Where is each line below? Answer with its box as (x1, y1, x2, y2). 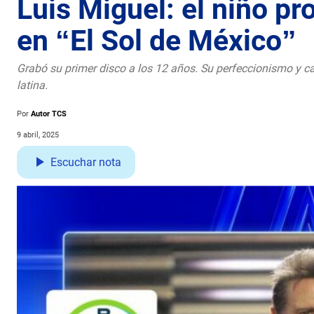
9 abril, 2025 (17, 130, 59, 139)
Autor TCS (31, 109, 67, 118)
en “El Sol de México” (17, 23, 296, 57)
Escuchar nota (50, 155, 121, 169)
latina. (17, 78, 48, 92)
